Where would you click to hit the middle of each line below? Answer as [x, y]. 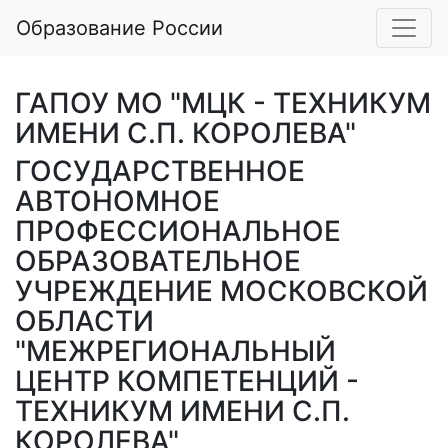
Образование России [119, 28]
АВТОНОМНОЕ [117, 201]
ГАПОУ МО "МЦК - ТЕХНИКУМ [223, 103]
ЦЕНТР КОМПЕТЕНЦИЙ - [187, 381]
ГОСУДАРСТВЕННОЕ [160, 171]
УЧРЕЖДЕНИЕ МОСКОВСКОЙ [221, 291]
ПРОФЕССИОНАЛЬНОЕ [178, 231]
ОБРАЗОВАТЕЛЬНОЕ [158, 261]
